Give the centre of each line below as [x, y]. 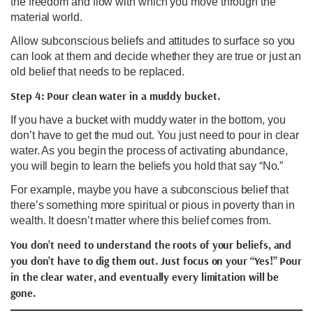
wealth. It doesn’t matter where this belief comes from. [141, 221]
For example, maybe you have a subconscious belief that [150, 190]
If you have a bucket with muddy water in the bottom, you [148, 120]
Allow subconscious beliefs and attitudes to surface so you [153, 41]
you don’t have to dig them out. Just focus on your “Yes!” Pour [156, 261]
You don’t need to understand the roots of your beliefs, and [151, 245]
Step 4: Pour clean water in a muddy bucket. [116, 96]
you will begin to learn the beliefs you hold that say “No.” [147, 166]
